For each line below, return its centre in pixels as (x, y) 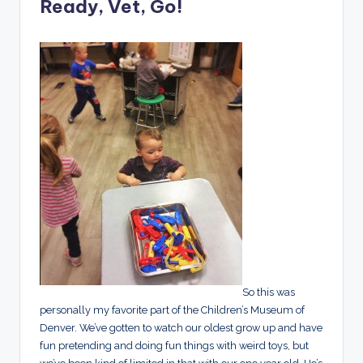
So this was (269, 293)
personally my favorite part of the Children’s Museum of (172, 310)
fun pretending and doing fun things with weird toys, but (174, 346)
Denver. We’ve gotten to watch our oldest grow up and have (181, 328)
